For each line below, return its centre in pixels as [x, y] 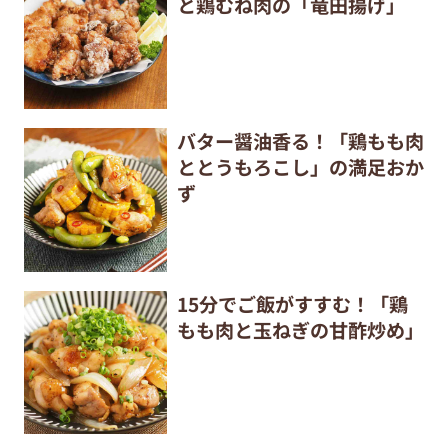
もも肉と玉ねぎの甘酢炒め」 [300, 329]
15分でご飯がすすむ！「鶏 [292, 303]
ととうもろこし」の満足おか [300, 167]
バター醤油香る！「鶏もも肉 [300, 141]
